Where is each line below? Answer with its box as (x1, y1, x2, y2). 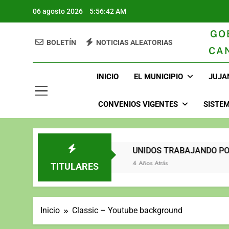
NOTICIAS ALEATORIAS (96, 38, 173, 47)
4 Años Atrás (79, 158, 115, 168)
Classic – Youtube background (72, 205, 182, 216)
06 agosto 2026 (33, 7, 83, 16)
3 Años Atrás (19, 158, 54, 168)
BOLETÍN (47, 38, 76, 47)
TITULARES (50, 161, 99, 172)
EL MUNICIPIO (134, 72, 184, 82)
